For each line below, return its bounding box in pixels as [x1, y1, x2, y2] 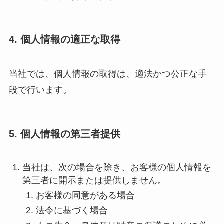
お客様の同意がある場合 [35, 190, 135, 200]
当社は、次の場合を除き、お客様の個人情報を [22, 162, 211, 172]
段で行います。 [8, 84, 72, 95]
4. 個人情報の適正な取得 [8, 33, 120, 45]
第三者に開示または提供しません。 [22, 175, 166, 185]
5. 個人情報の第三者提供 [8, 128, 120, 140]
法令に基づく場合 [35, 205, 108, 216]
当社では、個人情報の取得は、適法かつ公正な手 [8, 68, 207, 79]
